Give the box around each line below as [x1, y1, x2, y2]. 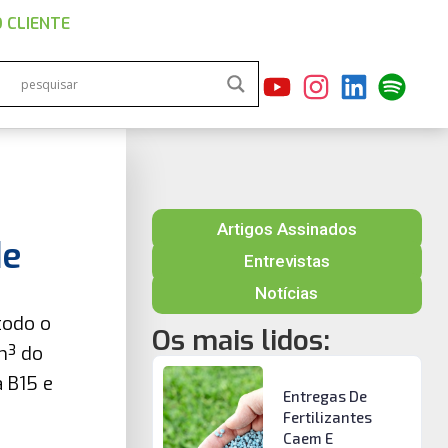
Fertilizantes [282, 408, 372, 426]
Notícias [255, 283, 319, 303]
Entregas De [282, 387, 367, 405]
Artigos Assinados [216, 219, 357, 239]
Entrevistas [243, 251, 330, 271]
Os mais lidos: [151, 322, 330, 359]
